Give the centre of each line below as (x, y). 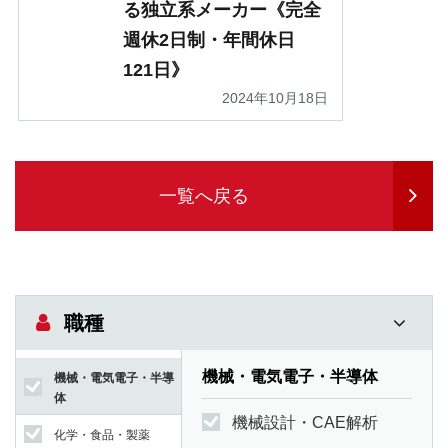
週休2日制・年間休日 (209, 40)
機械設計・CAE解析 (305, 423)
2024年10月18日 (275, 98)
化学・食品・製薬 (102, 435)
